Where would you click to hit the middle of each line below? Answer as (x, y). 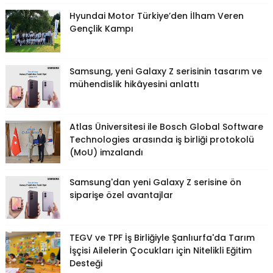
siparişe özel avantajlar (121, 195)
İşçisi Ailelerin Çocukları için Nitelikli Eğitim (160, 250)
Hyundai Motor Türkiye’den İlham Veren (156, 16)
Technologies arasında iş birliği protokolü (161, 139)
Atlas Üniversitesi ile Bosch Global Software (166, 126)
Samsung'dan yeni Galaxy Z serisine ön (155, 182)
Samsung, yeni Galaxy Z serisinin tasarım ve (165, 71)
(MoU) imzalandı (106, 152)
